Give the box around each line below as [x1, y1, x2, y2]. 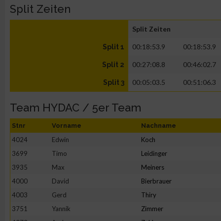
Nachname [141, 122, 176, 129]
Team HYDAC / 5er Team [10, 101, 141, 114]
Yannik [52, 205, 71, 213]
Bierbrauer [141, 177, 172, 185]
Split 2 [102, 61, 124, 69]
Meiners [141, 163, 164, 171]
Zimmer [141, 205, 163, 213]
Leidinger [141, 149, 167, 157]
